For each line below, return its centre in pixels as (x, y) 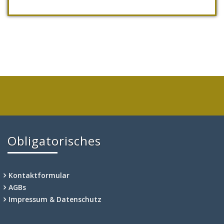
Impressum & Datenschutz (55, 199)
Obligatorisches (54, 141)
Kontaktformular (39, 175)
